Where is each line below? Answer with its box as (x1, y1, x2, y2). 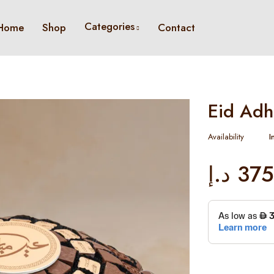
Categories (84, 19, 135, 34)
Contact (158, 20, 195, 35)
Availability (208, 131, 245, 143)
